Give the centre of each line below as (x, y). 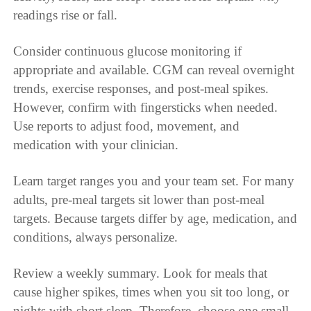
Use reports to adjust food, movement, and (127, 126)
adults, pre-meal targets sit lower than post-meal (139, 199)
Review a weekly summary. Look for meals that (141, 273)
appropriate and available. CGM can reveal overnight (154, 69)
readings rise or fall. (66, 15)
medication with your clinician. (96, 144)
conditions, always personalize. (96, 237)
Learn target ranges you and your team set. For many (154, 180)
